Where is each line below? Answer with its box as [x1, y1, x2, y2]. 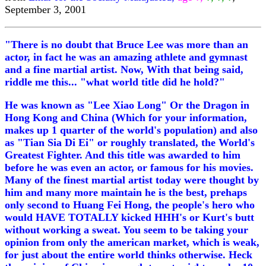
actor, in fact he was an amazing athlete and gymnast [5, 51, 248, 63]
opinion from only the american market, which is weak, [5, 236, 259, 248]
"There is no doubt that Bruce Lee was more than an [5, 39, 248, 50]
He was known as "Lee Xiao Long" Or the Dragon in [5, 99, 249, 111]
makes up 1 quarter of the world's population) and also [5, 124, 258, 136]
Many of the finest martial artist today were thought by [5, 174, 259, 186]
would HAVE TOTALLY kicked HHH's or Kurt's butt [5, 211, 254, 223]
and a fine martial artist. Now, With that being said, [5, 64, 243, 75]
